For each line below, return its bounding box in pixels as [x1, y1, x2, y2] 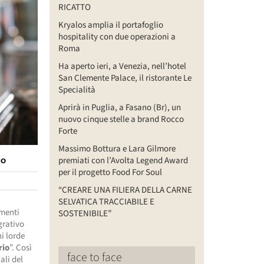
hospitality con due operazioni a [58, 30, 176, 43]
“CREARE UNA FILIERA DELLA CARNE [58, 183, 192, 196]
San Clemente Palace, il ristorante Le [58, 71, 192, 84]
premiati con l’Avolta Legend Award [58, 154, 188, 167]
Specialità [58, 83, 95, 96]
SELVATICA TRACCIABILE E [58, 195, 154, 208]
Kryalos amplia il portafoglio [58, 18, 163, 31]
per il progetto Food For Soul [58, 166, 162, 179]
